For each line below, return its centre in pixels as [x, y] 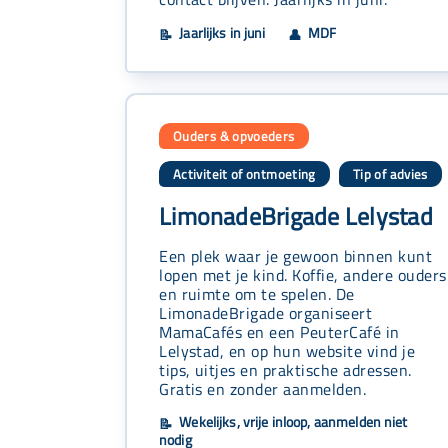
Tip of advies [390, 174]
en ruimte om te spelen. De [257, 294]
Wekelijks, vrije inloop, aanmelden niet [292, 422]
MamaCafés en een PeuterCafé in [279, 332]
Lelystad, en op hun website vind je [287, 351]
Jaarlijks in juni [221, 33]
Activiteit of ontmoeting [244, 174]
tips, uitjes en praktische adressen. [285, 370]
